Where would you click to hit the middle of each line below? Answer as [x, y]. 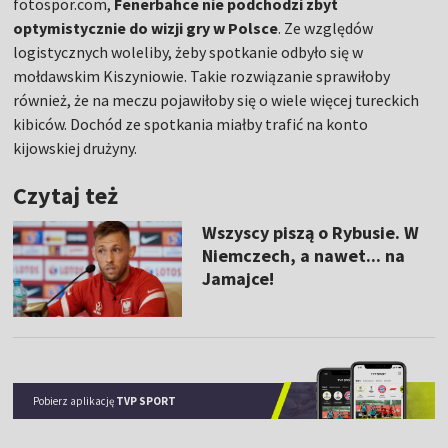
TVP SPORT [146, 400]
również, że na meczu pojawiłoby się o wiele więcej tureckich [216, 100]
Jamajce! [237, 279]
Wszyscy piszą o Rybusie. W [310, 233]
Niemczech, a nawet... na [303, 256]
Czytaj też [66, 196]
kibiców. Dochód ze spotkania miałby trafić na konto [191, 124]
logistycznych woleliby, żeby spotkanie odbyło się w [188, 52]
